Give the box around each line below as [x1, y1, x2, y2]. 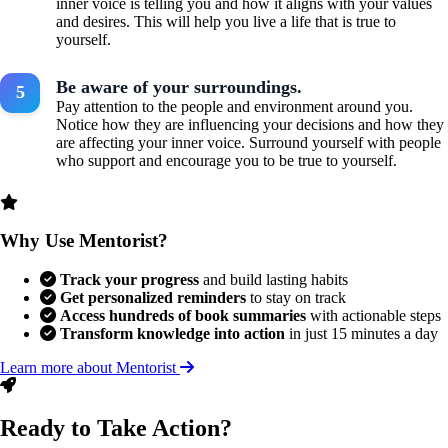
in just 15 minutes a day [285, 325, 438, 343]
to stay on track [246, 289, 346, 307]
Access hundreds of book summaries [60, 307, 306, 325]
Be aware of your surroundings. [56, 76, 302, 97]
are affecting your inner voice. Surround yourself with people [56, 133, 441, 151]
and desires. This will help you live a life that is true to [56, 12, 396, 30]
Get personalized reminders [60, 289, 246, 307]
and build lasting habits [199, 271, 348, 289]
